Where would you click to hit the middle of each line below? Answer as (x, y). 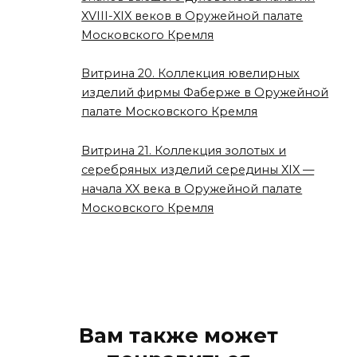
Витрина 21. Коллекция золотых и (184, 150)
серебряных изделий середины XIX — (198, 169)
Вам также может (178, 335)
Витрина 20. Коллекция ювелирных (191, 74)
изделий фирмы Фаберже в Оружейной (205, 93)
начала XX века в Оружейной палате (192, 188)
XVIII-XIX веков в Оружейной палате (192, 16)
